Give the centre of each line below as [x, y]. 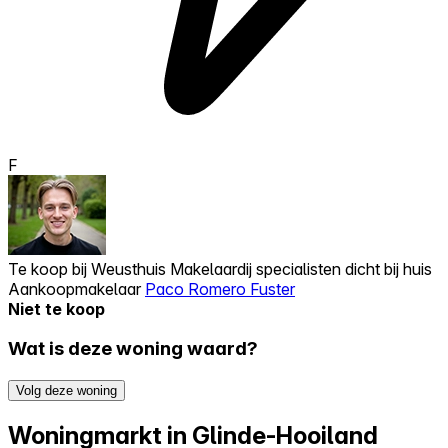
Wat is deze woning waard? [133, 349]
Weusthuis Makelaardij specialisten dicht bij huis [261, 268]
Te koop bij [49, 268]
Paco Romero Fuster [220, 288]
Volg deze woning [66, 391]
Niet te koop [56, 308]
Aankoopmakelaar [76, 288]
